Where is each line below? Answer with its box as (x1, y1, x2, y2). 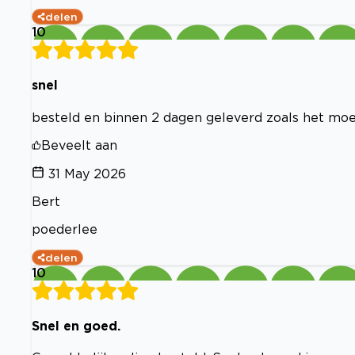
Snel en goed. (32, 318, 120, 333)
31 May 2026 (48, 166, 126, 181)
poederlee (32, 221, 97, 236)
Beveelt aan (41, 137, 117, 152)
